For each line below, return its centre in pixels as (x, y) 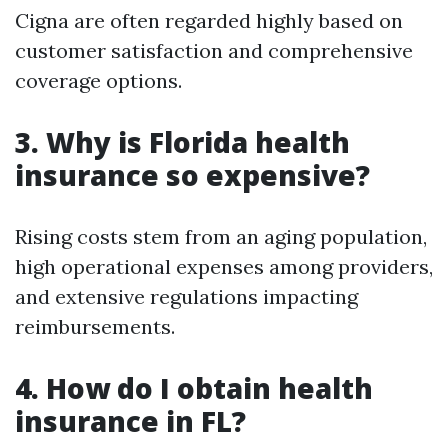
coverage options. (98, 80)
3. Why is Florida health (182, 142)
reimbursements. (95, 326)
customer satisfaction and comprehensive (214, 50)
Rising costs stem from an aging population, (221, 236)
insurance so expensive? (192, 175)
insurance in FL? (130, 421)
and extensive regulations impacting (186, 296)
